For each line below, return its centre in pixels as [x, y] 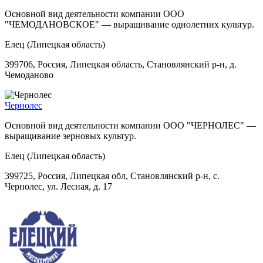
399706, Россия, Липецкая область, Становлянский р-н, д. [121, 64]
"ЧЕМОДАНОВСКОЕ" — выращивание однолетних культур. [129, 24]
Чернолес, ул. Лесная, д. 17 [58, 186]
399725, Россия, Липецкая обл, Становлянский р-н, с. [112, 176]
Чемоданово [29, 75]
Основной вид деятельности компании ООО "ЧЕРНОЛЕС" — [130, 125]
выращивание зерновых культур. [70, 136]
